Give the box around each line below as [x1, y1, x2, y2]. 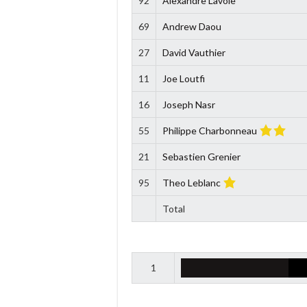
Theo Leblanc [162, 176, 221, 188]
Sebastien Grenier [162, 150, 241, 162]
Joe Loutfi [162, 72, 205, 84]
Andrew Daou [162, 20, 221, 32]
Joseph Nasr [162, 98, 215, 110]
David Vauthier [162, 46, 225, 58]
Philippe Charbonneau [162, 124, 257, 136]
